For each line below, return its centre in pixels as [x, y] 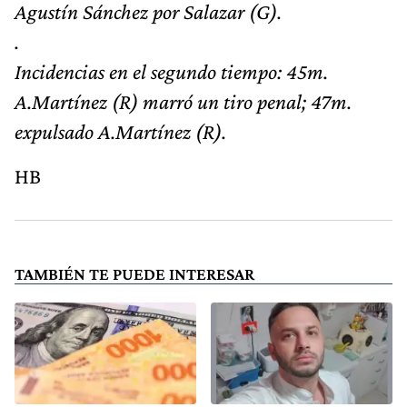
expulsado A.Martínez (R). [120, 132]
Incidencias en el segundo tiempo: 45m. [171, 72]
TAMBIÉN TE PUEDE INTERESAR [134, 274]
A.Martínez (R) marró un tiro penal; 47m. [183, 102]
